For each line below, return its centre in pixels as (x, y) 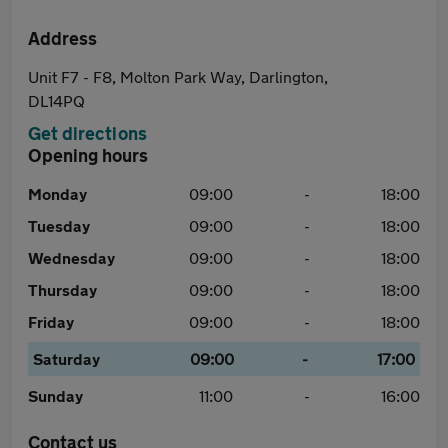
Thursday (62, 289)
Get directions (87, 133)
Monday (57, 193)
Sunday (55, 395)
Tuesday (59, 225)
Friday (51, 321)
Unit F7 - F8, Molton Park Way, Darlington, (178, 76)
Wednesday (71, 257)
